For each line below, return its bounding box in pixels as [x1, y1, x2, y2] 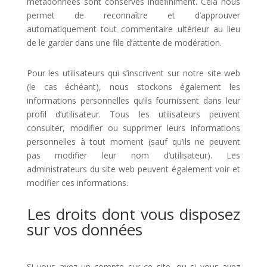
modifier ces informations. [26, 177, 128, 188]
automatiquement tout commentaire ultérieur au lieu [26, 23, 241, 35]
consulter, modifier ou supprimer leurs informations [26, 122, 241, 133]
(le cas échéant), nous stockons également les [26, 81, 241, 92]
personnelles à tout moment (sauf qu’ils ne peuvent [26, 136, 241, 147]
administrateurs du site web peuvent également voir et [26, 163, 241, 175]
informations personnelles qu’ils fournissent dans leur [26, 95, 241, 106]
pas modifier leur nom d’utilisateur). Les [26, 150, 241, 161]
